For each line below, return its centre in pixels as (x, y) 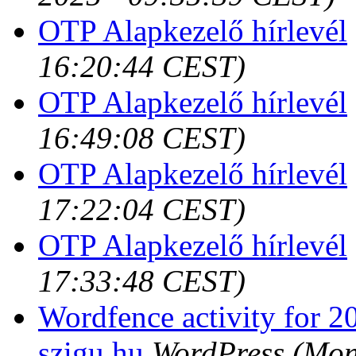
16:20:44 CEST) (142, 66)
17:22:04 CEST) (142, 209)
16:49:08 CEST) (142, 137)
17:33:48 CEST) (142, 281)
